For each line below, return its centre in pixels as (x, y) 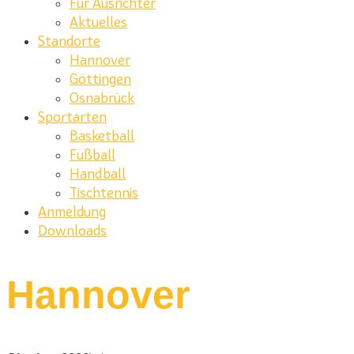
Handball (98, 174)
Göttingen (100, 79)
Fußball (92, 155)
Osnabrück (102, 98)
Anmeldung (72, 212)
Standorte (69, 41)
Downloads (72, 231)
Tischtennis (104, 193)
